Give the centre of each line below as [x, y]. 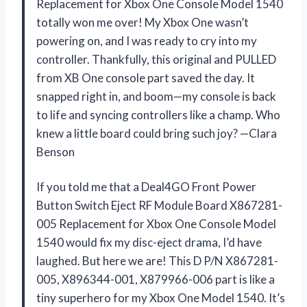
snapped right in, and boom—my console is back [156, 97]
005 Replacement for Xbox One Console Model [156, 224]
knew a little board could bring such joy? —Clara [157, 134]
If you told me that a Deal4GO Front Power [146, 187]
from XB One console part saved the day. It [146, 78]
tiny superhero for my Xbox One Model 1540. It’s [161, 298]
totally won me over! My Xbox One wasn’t [143, 23]
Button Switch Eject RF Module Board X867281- [159, 206]
